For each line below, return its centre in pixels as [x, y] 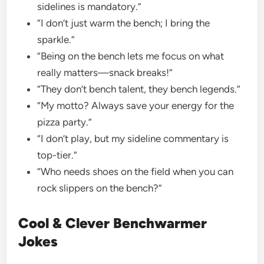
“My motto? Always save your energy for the [136, 105]
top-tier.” [59, 155]
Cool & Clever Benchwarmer [113, 223]
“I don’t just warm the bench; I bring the [124, 23]
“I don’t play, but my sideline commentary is [133, 138]
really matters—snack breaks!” [106, 72]
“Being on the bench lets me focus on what [131, 56]
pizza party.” [66, 122]
